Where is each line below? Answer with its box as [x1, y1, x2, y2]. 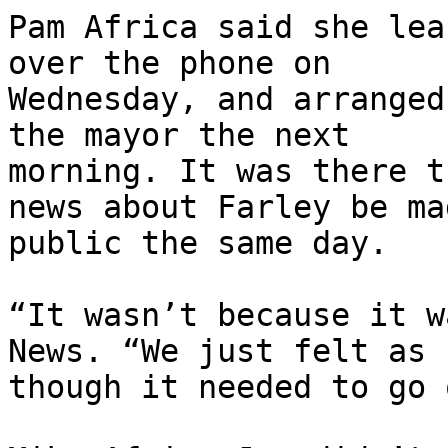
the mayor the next [8, 117, 350, 154]
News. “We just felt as [8, 333, 426, 370]
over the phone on [8, 45, 331, 82]
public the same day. [8, 225, 388, 262]
